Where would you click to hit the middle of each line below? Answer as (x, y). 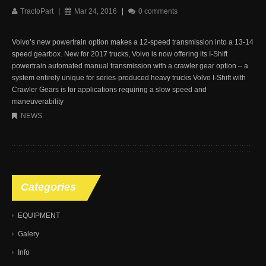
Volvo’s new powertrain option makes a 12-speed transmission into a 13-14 (133, 42)
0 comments (158, 11)
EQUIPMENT (39, 215)
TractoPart (37, 11)
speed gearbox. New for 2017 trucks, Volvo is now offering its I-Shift (120, 54)
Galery (28, 234)
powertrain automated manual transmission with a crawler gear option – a (130, 66)
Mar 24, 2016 (96, 11)
